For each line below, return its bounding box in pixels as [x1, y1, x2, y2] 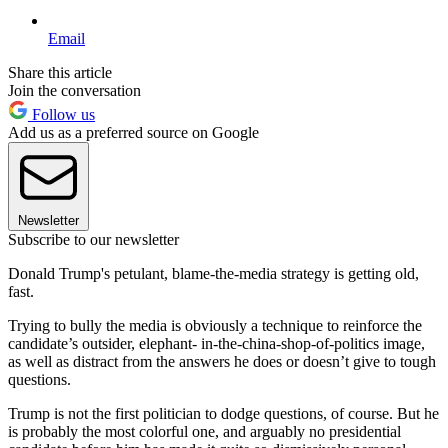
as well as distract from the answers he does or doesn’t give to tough [8, 352, 436, 370]
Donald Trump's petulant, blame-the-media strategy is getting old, [8, 264, 419, 282]
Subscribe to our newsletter [8, 230, 179, 248]
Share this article [8, 63, 112, 81]
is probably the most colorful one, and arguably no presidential [8, 422, 401, 440]
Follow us [28, 105, 95, 123]
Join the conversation [8, 81, 141, 99]
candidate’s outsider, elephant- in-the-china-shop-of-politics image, [8, 334, 425, 352]
